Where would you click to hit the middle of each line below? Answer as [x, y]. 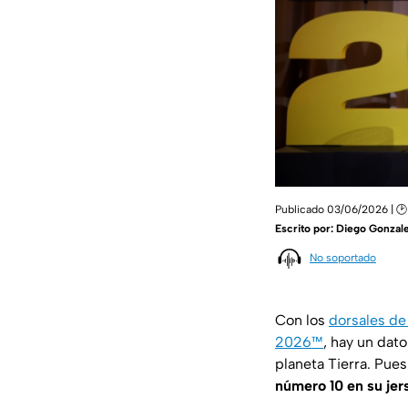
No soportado [343, 258]
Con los [302, 321]
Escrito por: [306, 228]
